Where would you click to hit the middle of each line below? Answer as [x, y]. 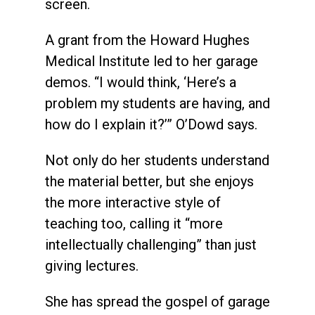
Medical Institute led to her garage [152, 62]
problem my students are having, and [157, 104]
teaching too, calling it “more [134, 224]
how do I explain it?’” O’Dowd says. [151, 125]
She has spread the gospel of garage [157, 302]
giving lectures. [92, 266]
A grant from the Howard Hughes [147, 40]
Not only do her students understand [157, 161]
